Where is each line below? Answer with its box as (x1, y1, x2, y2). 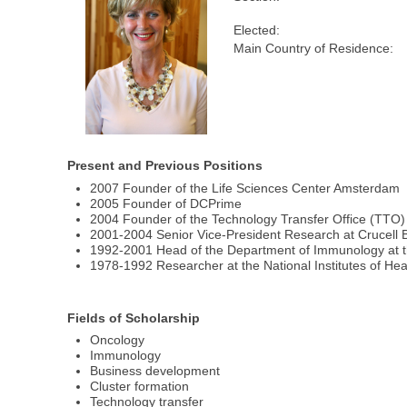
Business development (90, 363, 221, 379)
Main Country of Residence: (233, 41, 394, 56)
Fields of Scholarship (67, 310, 201, 325)
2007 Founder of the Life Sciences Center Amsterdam (90, 180, 401, 195)
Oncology (90, 333, 145, 348)
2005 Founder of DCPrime (90, 195, 243, 211)
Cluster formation (90, 379, 190, 394)
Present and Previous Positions (67, 158, 263, 174)
